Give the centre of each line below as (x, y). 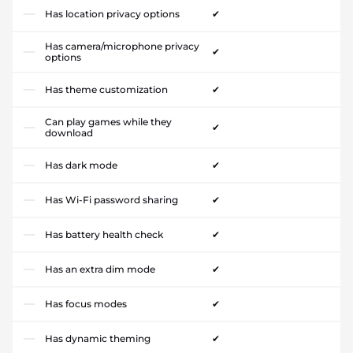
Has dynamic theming (98, 338)
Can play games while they (108, 122)
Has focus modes (86, 304)
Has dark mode (81, 165)
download (69, 133)
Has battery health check (104, 234)
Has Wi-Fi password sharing (111, 200)
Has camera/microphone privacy (122, 46)
